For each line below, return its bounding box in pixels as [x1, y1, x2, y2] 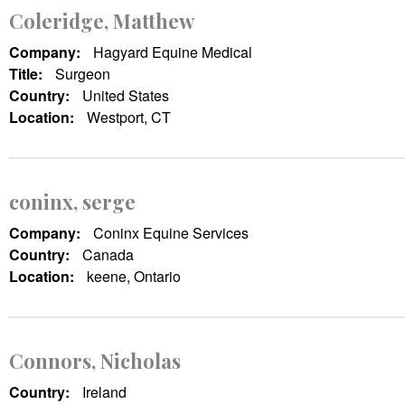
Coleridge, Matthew [9, 6, 194, 34]
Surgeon [55, 62, 110, 84]
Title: [9, 62, 46, 84]
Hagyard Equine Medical [93, 41, 252, 62]
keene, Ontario [87, 265, 181, 287]
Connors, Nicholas [9, 346, 181, 374]
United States [82, 84, 169, 106]
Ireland [82, 381, 127, 402]
